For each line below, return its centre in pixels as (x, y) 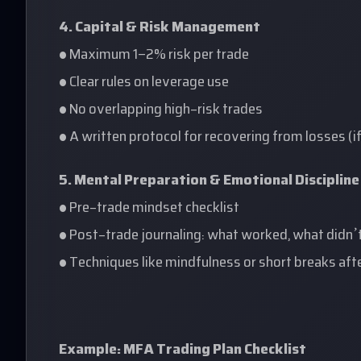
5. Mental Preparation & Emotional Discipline (209, 181)
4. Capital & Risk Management (160, 28)
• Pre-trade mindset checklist (149, 209)
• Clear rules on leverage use (144, 83)
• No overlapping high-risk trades (161, 110)
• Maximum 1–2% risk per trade (154, 56)
